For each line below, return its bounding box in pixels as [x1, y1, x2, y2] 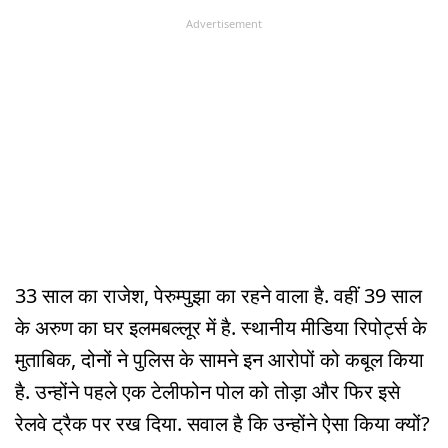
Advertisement [186, 15, 262, 31]
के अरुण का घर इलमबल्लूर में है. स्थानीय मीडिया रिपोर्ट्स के [15, 314, 427, 342]
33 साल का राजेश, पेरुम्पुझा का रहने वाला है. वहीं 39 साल [15, 282, 422, 310]
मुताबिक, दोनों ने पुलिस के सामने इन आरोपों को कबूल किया [15, 346, 424, 374]
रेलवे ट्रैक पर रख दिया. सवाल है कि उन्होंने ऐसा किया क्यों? [15, 410, 430, 438]
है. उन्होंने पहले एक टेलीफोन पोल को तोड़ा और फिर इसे [15, 378, 400, 406]
